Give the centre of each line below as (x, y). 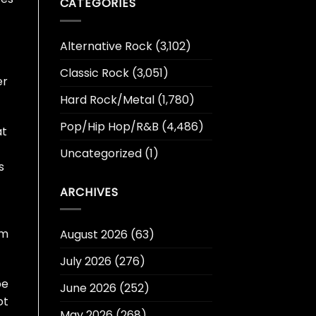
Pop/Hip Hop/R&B (109, 126)
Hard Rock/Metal (107, 99)
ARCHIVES (89, 192)
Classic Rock (94, 73)
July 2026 (85, 262)
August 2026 (93, 235)
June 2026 (88, 288)
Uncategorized (101, 153)
